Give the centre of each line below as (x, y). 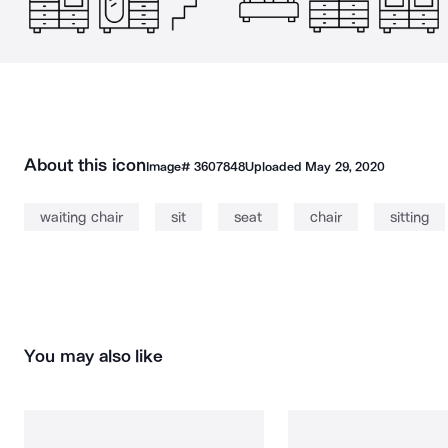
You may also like (94, 356)
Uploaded (275, 166)
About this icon (85, 165)
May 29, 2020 (345, 166)
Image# (169, 166)
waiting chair (81, 217)
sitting (409, 217)
